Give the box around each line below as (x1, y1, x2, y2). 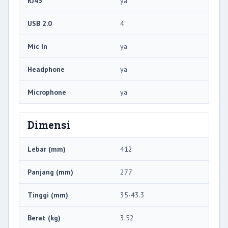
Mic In (27, 42, 47, 51)
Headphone (27, 65, 65, 74)
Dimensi (27, 118, 71, 132)
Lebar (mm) (27, 145, 66, 154)
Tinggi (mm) (27, 190, 68, 200)
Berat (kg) (27, 213, 61, 223)
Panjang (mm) (27, 167, 73, 177)
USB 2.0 (27, 19, 52, 28)
